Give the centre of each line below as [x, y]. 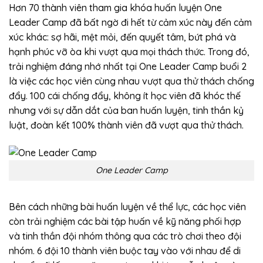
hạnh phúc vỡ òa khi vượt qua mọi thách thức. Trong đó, [129, 52]
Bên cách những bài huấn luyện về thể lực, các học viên [127, 206]
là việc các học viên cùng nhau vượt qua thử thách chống [131, 81]
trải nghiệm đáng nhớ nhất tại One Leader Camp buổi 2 [128, 67]
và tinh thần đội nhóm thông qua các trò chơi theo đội [125, 236]
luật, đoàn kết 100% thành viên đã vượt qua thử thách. [126, 125]
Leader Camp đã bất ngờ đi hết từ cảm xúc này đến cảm [130, 23]
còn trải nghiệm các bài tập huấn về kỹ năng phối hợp [125, 221]
